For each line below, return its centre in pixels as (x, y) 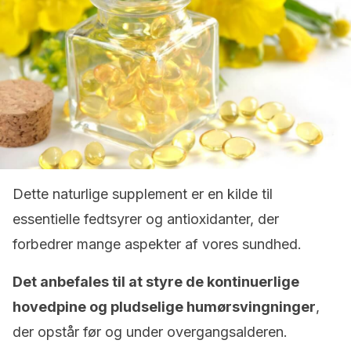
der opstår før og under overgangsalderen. (150, 332)
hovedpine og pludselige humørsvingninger (164, 307)
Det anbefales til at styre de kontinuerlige (156, 282)
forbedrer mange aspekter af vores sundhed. (157, 244)
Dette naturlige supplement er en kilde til (143, 194)
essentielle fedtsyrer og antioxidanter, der (146, 219)
